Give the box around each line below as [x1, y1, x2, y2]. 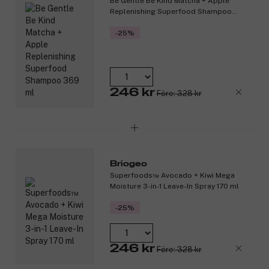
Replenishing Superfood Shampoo [109, 7, 232, 16]
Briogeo [109, 159, 147, 168]
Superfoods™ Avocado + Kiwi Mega [109, 171, 235, 180]
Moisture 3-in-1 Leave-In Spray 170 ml [109, 181, 239, 190]
